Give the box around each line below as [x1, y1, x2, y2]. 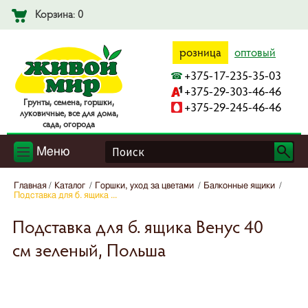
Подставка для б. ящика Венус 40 [12, 214, 263, 239]
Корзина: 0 [35, 7, 83, 21]
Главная [14, 181, 47, 191]
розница [179, 45, 221, 60]
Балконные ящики [203, 181, 275, 191]
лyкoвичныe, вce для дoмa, [19, 107, 118, 119]
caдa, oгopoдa [43, 118, 95, 130]
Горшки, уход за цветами [95, 181, 194, 191]
